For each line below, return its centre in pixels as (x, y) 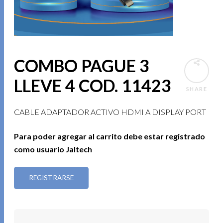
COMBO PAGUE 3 (82, 65)
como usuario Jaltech (53, 149)
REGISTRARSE (52, 178)
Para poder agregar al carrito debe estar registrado (110, 136)
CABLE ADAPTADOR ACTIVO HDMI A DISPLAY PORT (110, 112)
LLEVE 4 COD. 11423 (93, 85)
